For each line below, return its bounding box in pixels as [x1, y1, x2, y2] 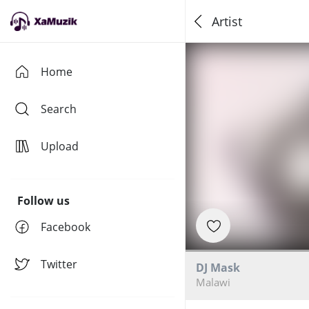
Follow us [17, 193, 70, 208]
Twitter [41, 257, 77, 272]
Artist [211, 12, 242, 30]
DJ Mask [195, 260, 240, 275]
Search [41, 101, 77, 117]
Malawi [195, 275, 230, 289]
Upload [41, 139, 79, 154]
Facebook [41, 219, 90, 235]
